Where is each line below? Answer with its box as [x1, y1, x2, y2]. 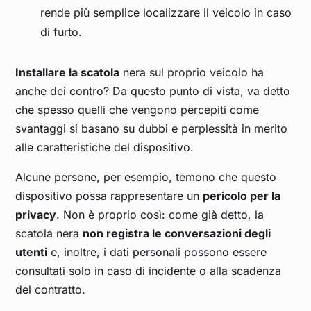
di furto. [40, 25, 83, 40]
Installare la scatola [15, 65, 120, 80]
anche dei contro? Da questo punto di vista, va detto [15, 84, 291, 99]
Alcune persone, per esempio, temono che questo [15, 170, 277, 185]
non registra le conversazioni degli [83, 226, 271, 241]
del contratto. [15, 283, 90, 297]
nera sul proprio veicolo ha [119, 65, 264, 80]
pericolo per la [203, 189, 281, 203]
